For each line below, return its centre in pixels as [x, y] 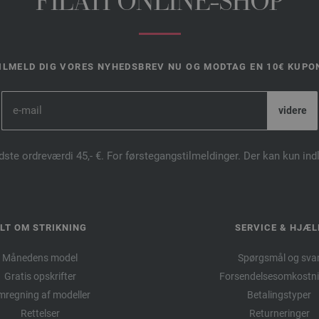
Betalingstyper [279, 294]
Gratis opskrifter [40, 276]
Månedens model [40, 257]
